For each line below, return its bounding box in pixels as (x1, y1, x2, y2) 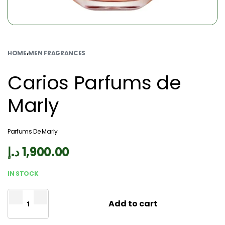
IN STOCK (8, 169, 39, 178)
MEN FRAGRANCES (28, 49, 85, 57)
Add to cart (108, 197, 158, 209)
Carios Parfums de (8, 69, 181, 96)
